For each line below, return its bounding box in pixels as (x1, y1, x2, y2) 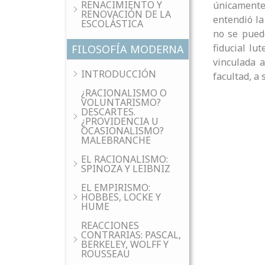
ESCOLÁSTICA (81, 17, 143, 30)
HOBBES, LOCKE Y (81, 190, 161, 203)
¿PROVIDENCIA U (81, 115, 159, 128)
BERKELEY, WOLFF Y (81, 238, 169, 251)
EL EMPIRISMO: (81, 181, 150, 194)
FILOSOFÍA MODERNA (72, 42, 184, 56)
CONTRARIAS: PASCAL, (81, 228, 181, 241)
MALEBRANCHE (81, 134, 151, 147)
